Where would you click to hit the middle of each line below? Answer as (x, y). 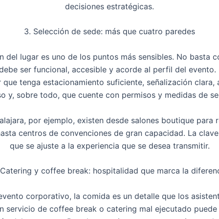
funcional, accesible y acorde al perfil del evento (124, 69)
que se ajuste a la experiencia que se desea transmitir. (109, 145)
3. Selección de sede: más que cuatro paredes (109, 32)
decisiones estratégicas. (109, 6)
